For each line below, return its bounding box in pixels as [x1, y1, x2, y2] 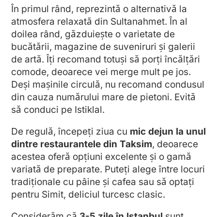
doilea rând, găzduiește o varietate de [11, 29, 175, 40]
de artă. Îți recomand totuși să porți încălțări [11, 54, 200, 65]
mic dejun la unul [130, 126, 206, 138]
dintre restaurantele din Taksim [11, 139, 152, 150]
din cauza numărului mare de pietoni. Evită [11, 92, 196, 103]
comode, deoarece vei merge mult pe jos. [11, 66, 191, 78]
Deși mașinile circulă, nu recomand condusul [11, 79, 204, 91]
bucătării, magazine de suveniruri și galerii [11, 41, 195, 53]
